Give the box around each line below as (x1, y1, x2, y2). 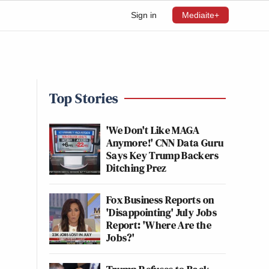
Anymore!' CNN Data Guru (106, 135, 224, 150)
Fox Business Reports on (106, 192, 214, 207)
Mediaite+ (182, 10, 219, 20)
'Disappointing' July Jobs (106, 205, 217, 220)
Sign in (131, 10, 157, 20)
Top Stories (49, 88, 118, 108)
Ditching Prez (106, 160, 167, 175)
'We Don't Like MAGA (106, 122, 200, 138)
